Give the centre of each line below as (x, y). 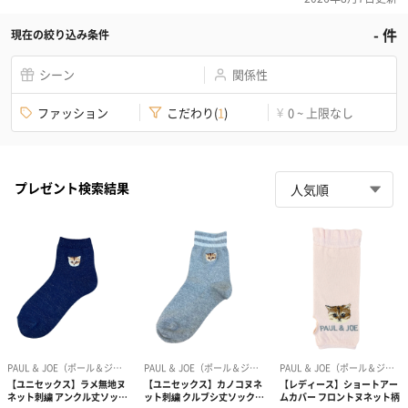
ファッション (73, 112)
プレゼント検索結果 (72, 187)
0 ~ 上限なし (321, 112)
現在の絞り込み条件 (60, 35)
